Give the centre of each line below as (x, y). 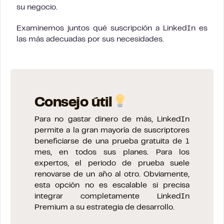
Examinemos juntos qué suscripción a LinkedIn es (112, 28)
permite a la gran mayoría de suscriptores (112, 130)
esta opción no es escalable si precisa (112, 185)
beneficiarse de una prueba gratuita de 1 (112, 141)
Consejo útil (73, 103)
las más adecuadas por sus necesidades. (90, 39)
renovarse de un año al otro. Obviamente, (112, 174)
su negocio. (37, 7)
